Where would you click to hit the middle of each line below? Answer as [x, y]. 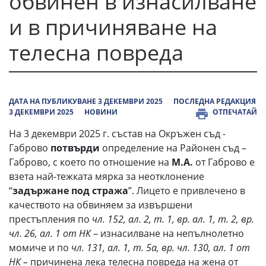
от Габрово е [225, 162]
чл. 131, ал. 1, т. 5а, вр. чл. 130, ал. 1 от [161, 248]
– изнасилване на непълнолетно [167, 233]
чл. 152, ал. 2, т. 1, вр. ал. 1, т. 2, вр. [173, 219]
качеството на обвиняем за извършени [101, 205]
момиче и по [40, 248]
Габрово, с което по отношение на [90, 162]
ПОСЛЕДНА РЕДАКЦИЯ [215, 101]
